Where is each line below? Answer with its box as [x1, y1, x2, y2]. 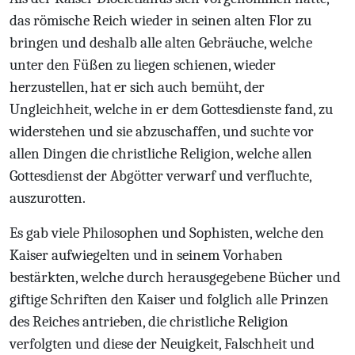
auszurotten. [10, 189, 86, 207]
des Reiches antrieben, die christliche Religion [10, 313, 288, 330]
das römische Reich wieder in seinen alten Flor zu [10, 12, 311, 29]
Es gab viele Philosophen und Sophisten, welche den [10, 224, 324, 242]
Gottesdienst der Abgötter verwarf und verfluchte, [10, 167, 311, 185]
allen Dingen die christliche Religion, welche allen [10, 145, 312, 162]
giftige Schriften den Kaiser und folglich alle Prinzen [10, 291, 329, 308]
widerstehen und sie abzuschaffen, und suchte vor [10, 123, 314, 140]
